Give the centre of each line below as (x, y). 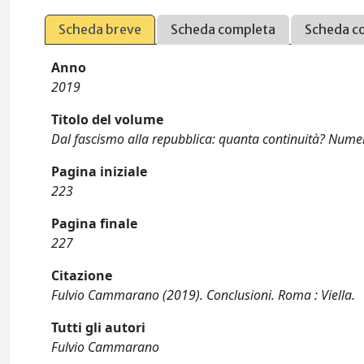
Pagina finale (95, 224)
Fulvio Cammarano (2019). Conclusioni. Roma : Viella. (204, 295)
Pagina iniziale (100, 172)
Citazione (82, 276)
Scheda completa (223, 30)
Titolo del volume (108, 120)
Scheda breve (100, 30)
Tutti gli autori (99, 328)
